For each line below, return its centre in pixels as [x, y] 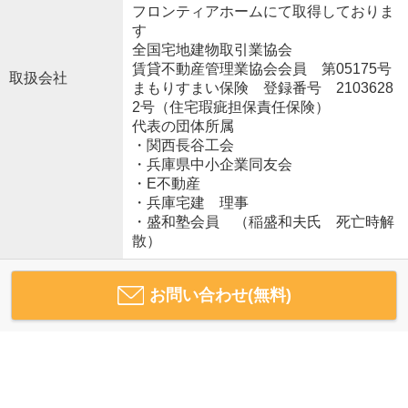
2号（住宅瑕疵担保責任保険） [230, 107]
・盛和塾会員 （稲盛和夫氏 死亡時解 [263, 222]
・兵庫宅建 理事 [190, 203]
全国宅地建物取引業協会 [212, 50]
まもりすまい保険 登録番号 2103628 [262, 88]
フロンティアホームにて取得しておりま [263, 12]
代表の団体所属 [183, 127]
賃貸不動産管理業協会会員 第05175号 [261, 69]
